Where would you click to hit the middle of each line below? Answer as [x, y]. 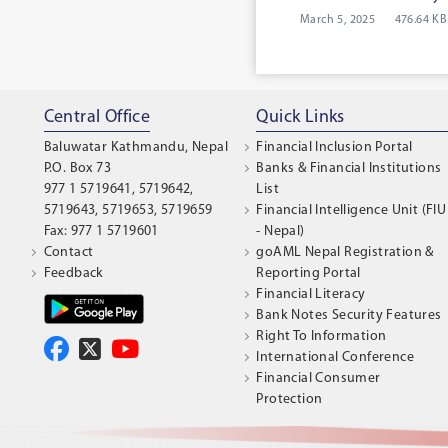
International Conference [335, 358]
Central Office [97, 118]
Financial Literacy [311, 295]
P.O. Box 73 [77, 169]
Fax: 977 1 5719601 [101, 232]
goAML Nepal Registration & [345, 253]
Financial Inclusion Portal [334, 148]
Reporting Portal [308, 274]
